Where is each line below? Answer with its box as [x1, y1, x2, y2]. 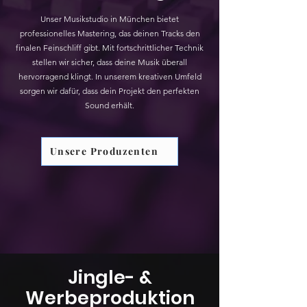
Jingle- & [67, 264, 152, 290]
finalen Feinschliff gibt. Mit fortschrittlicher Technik [16, 42, 204, 53]
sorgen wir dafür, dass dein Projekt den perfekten [20, 85, 199, 96]
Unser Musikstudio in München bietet [40, 13, 179, 24]
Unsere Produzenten [49, 145, 159, 158]
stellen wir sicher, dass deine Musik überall [32, 56, 187, 67]
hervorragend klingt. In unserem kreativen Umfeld [18, 71, 201, 82]
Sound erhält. [85, 99, 134, 110]
